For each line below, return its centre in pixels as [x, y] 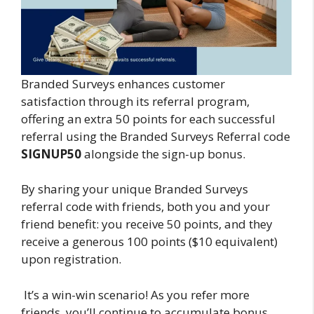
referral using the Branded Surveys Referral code [156, 136]
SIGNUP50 [53, 153]
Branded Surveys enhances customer [123, 83]
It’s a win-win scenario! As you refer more [135, 294]
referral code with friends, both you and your [145, 207]
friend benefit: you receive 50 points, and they [147, 224]
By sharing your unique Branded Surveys [135, 189]
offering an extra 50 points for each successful [148, 118]
